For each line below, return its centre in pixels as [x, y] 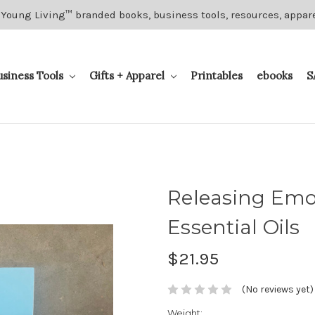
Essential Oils [234, 227]
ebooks [274, 75]
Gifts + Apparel [128, 75]
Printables [216, 75]
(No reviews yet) [277, 290]
